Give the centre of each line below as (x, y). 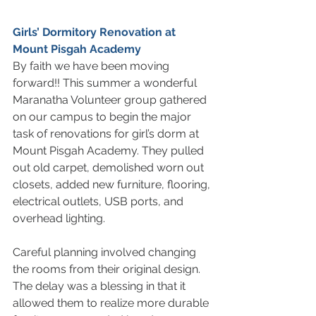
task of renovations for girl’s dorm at (107, 133)
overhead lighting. (60, 218)
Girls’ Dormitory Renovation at (96, 32)
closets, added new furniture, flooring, (113, 184)
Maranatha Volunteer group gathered (111, 99)
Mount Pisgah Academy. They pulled (110, 150)
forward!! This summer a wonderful (106, 83)
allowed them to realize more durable (112, 303)
